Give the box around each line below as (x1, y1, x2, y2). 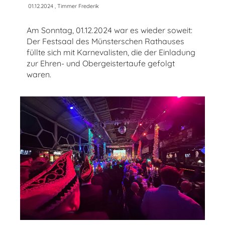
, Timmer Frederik (53, 3, 99, 10)
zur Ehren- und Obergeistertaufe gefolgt (27, 58, 175, 69)
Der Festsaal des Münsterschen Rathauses (27, 36, 184, 47)
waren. (27, 69, 51, 80)
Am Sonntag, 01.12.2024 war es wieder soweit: (27, 25, 192, 36)
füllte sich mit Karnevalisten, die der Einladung (27, 47, 195, 58)
